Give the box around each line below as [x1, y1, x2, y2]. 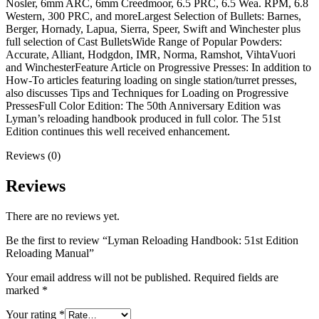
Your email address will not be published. [6, 271, 191, 283]
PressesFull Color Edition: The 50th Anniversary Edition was [6, 99, 281, 112]
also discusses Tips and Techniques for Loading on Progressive [6, 86, 288, 99]
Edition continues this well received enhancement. [6, 125, 230, 137]
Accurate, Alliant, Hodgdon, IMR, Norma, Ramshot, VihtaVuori [6, 48, 296, 61]
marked [6, 283, 42, 296]
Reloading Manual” [6, 246, 94, 259]
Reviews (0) [6, 149, 61, 162]
